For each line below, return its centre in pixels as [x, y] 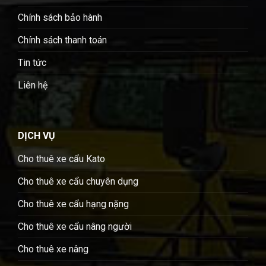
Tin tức [32, 63]
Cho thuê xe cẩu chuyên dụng [78, 182]
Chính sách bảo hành [60, 18]
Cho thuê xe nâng [53, 249]
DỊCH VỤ [37, 136]
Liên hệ [33, 85]
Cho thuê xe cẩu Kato [61, 159]
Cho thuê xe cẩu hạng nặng [73, 204]
